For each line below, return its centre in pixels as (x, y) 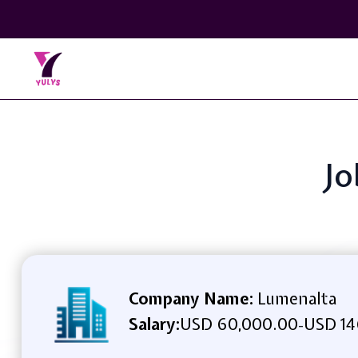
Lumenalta (294, 298)
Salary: (154, 324)
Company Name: (191, 298)
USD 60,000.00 (239, 324)
